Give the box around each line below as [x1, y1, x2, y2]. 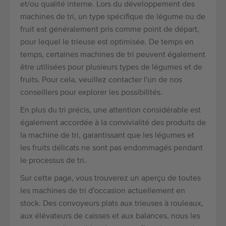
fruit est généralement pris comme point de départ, [20, 26, 199, 34]
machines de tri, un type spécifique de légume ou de [20, 13, 205, 22]
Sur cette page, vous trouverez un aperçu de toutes [20, 175, 201, 183]
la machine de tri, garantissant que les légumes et [20, 132, 194, 140]
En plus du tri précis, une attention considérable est [20, 106, 201, 115]
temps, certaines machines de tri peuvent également [20, 51, 205, 60]
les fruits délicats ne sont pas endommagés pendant [20, 144, 203, 153]
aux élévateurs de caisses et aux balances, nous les [20, 212, 200, 221]
